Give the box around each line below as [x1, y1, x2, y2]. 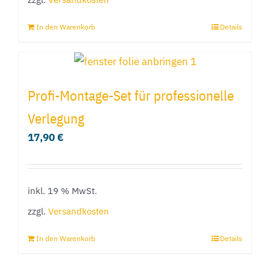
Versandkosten [48, 205, 109, 218]
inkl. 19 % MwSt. [28, 184, 97, 196]
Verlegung [28, 108, 84, 127]
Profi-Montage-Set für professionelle [28, 86, 234, 104]
